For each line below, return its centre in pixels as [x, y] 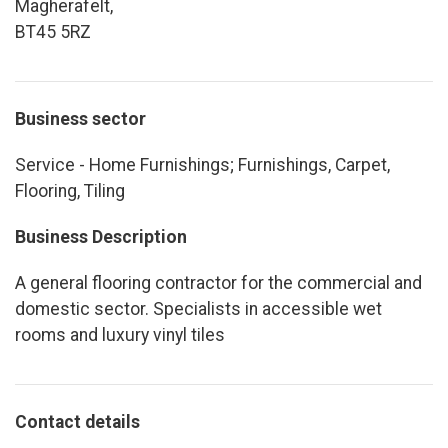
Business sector [80, 118]
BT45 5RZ [53, 31]
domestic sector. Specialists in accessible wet [198, 308]
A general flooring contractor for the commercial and [218, 282]
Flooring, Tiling [70, 190]
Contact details [77, 421]
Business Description [101, 236]
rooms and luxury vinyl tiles [120, 334]
